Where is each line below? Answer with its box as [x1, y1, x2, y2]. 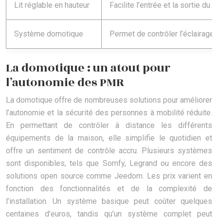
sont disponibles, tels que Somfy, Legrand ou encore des [6, 159, 212, 168]
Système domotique [14, 29, 83, 39]
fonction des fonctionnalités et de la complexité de [6, 184, 212, 194]
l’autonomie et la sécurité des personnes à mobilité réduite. [6, 108, 212, 118]
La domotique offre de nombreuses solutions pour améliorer [6, 95, 212, 105]
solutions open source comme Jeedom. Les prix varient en [6, 171, 212, 181]
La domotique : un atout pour [6, 59, 170, 77]
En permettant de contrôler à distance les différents [6, 121, 212, 130]
